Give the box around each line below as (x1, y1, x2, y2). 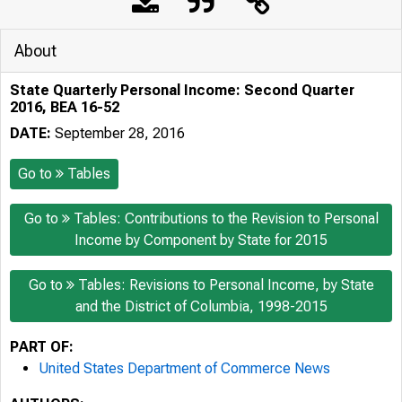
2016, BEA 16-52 (10, 99, 119, 116)
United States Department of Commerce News (39, 360, 330, 377)
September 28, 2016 (51, 125, 185, 142)
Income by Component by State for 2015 (74, 232, 328, 249)
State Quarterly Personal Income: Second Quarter (10, 82, 354, 99)
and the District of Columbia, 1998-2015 (74, 298, 328, 315)
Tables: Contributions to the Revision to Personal (73, 210, 379, 227)
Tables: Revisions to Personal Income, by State (77, 276, 374, 293)
